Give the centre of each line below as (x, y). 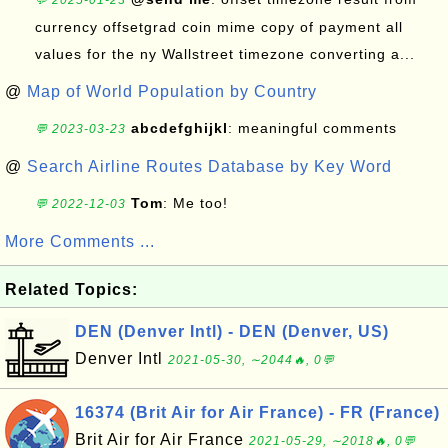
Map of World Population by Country (172, 91)
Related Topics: (71, 289)
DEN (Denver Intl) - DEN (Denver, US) (232, 331)
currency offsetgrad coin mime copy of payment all (219, 27)
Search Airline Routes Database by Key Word (209, 166)
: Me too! (195, 203)
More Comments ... (80, 241)
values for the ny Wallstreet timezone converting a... (225, 54)
